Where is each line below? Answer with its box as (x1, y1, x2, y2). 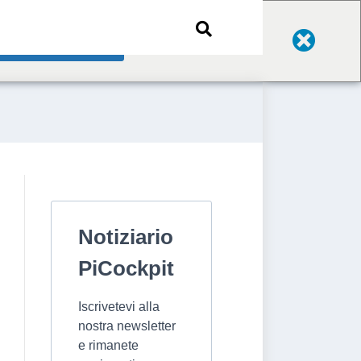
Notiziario (78, 225, 173, 249)
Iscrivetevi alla (78, 300, 160, 313)
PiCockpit (78, 256, 174, 280)
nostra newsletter (78, 319, 176, 333)
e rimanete (78, 338, 139, 352)
